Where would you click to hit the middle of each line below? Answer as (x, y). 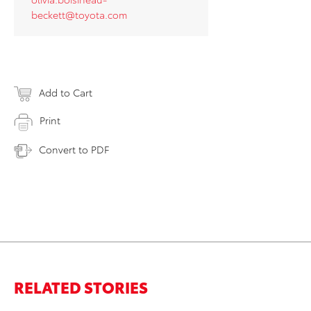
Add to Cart (66, 93)
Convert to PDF (74, 149)
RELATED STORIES (81, 286)
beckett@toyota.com (79, 15)
